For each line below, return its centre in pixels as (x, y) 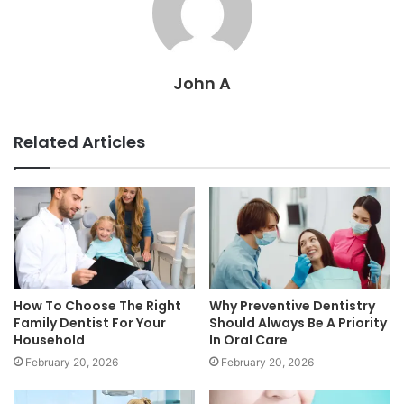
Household (49, 340)
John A (202, 83)
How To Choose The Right (97, 306)
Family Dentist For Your (90, 323)
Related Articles (79, 142)
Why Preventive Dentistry (292, 306)
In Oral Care (248, 340)
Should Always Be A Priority (298, 323)
